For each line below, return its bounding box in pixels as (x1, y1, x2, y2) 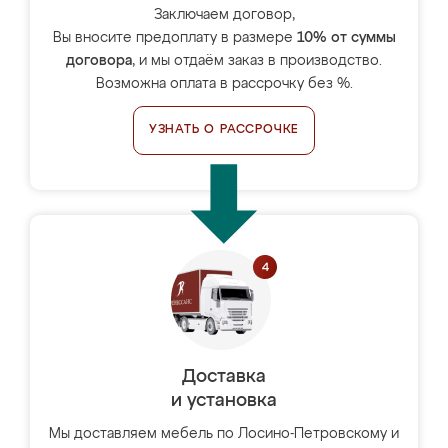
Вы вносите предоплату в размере (52, 31, 297, 45)
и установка (171, 392, 277, 410)
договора (66, 54, 132, 68)
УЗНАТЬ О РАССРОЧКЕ (148, 124, 300, 136)
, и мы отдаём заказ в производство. (132, 54, 382, 68)
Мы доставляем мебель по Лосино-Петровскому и (49, 427, 399, 441)
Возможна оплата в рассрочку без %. (95, 77, 353, 91)
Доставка (182, 368, 266, 386)
